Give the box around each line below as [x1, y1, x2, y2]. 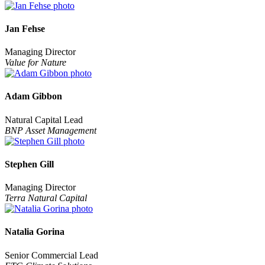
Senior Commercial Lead [5, 250, 98, 260]
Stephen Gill [5, 159, 54, 169]
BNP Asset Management [5, 125, 96, 135]
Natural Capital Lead [5, 114, 83, 125]
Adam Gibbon [5, 91, 62, 102]
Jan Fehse [5, 23, 45, 34]
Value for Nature [5, 57, 66, 68]
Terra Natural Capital [5, 193, 87, 203]
